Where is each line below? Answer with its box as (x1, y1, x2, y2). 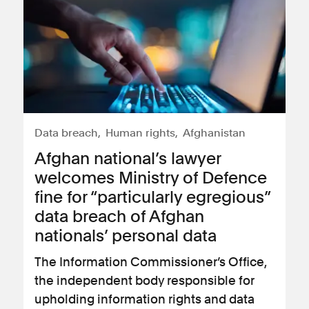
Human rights (106, 126, 175, 139)
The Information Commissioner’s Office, (34, 255, 266, 269)
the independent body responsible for (34, 273, 255, 288)
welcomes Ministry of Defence (34, 168, 267, 188)
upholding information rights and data (34, 292, 255, 306)
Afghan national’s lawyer (34, 148, 221, 168)
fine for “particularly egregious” (34, 187, 270, 207)
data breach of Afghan (34, 206, 204, 226)
